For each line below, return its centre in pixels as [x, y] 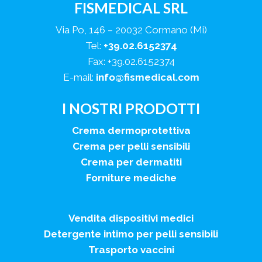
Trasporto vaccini [131, 250]
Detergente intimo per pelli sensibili [131, 234]
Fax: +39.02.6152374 [131, 61]
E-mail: [79, 77]
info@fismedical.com [147, 77]
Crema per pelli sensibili [131, 146]
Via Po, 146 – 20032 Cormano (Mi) [131, 30]
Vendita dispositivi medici [131, 218]
